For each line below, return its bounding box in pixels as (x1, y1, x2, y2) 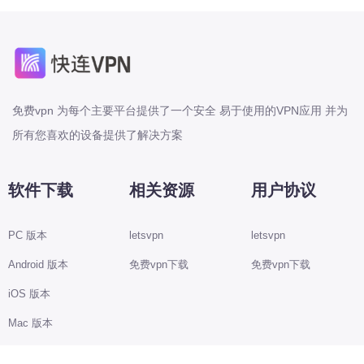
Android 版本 (8, 258, 68, 271)
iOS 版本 (8, 287, 50, 300)
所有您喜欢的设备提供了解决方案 (12, 128, 183, 141)
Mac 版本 (8, 316, 53, 329)
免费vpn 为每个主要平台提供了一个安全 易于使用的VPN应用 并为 (12, 103, 348, 117)
